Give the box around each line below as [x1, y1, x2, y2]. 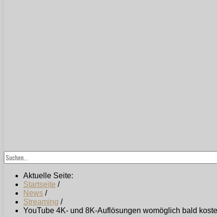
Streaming [23, 198, 59, 206]
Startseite [23, 180, 56, 189]
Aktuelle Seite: [23, 171, 77, 180]
